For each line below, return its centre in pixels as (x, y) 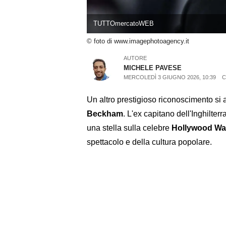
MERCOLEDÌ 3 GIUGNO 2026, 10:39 (170, 77)
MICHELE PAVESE (153, 68)
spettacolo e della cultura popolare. (149, 142)
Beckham (105, 114)
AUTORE (135, 58)
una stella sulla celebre (129, 128)
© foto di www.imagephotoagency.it (138, 41)
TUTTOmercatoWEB (123, 24)
